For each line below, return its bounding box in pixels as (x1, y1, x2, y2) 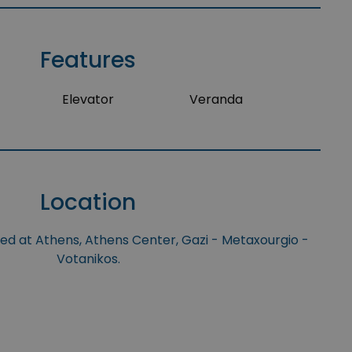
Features (40, 45, 136, 75)
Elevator (61, 90, 114, 108)
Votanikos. (56, 250, 120, 268)
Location (40, 187, 136, 218)
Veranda (189, 90, 244, 108)
